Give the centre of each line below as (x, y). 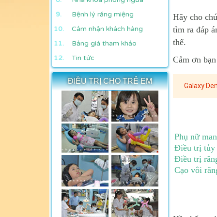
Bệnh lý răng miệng (103, 14)
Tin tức (83, 58)
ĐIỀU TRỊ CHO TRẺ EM (110, 81)
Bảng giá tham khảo (104, 43)
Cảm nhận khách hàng (107, 29)
